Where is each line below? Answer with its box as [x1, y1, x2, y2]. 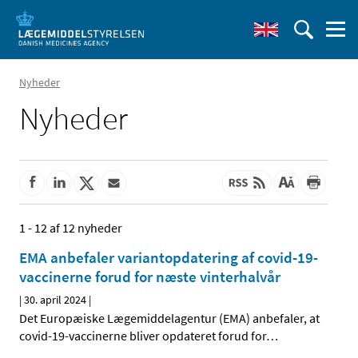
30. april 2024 [24, 292, 86, 308]
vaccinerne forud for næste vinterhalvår [19, 267, 280, 287]
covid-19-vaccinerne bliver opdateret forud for [19, 328, 266, 344]
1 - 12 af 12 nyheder [19, 220, 122, 237]
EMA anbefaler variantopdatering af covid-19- [19, 248, 318, 268]
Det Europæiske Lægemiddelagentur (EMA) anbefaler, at [19, 310, 320, 327]
